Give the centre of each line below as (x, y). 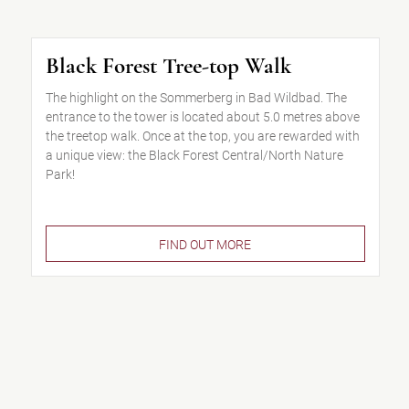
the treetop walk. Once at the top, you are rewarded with (202, 136)
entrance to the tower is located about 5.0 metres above (202, 117)
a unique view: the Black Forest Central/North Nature (194, 155)
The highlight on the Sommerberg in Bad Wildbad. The (196, 98)
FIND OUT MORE (205, 245)
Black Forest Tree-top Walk (168, 66)
